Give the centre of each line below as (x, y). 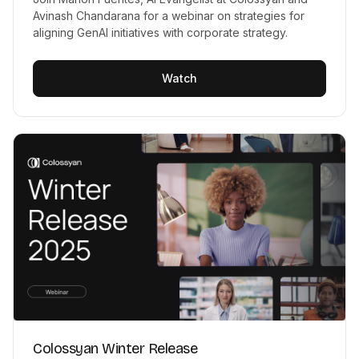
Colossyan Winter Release (115, 348)
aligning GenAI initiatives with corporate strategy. (160, 32)
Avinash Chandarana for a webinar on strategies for (169, 15)
